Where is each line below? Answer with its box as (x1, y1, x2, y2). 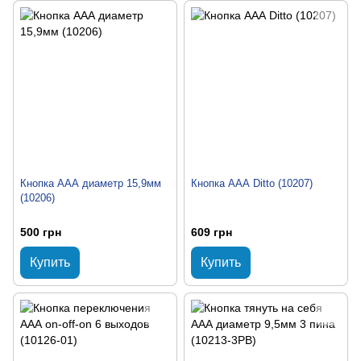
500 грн (20, 226, 61, 239)
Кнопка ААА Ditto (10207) (191, 176, 313, 189)
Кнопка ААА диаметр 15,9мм (20, 176, 161, 189)
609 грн (191, 226, 232, 239)
